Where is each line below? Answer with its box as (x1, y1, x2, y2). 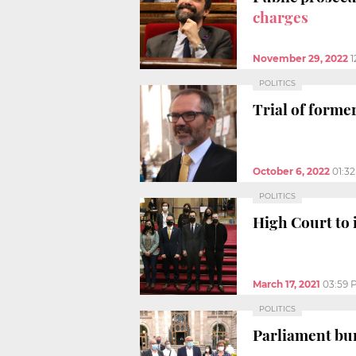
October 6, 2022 (253, 164, 330, 177)
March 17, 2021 (253, 277, 320, 290)
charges (253, 6, 308, 27)
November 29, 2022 (253, 52, 348, 64)
